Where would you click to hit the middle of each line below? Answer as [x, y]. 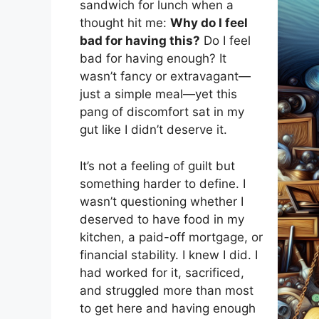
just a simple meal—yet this [158, 94]
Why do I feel [209, 23]
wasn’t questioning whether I [162, 201]
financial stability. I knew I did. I [169, 255]
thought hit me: [125, 23]
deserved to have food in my [162, 219]
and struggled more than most [167, 290]
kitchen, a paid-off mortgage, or [171, 237]
